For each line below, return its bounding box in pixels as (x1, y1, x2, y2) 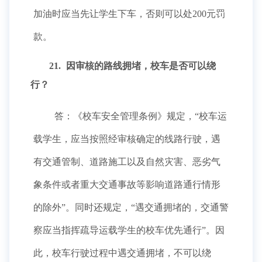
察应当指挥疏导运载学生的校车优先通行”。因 (33, 225, 225, 235)
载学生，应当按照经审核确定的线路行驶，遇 (33, 134, 220, 144)
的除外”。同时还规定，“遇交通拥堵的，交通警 (33, 202, 229, 212)
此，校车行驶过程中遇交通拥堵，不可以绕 (33, 248, 211, 258)
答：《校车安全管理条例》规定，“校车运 (52, 111, 227, 121)
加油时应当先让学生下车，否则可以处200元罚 (33, 9, 225, 19)
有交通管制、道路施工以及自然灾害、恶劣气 (33, 157, 220, 167)
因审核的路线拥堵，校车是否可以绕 (64, 61, 216, 71)
